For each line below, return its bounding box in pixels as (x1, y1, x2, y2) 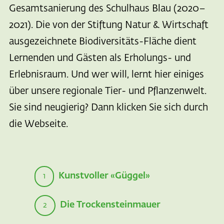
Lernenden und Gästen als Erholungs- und (8, 53, 191, 63)
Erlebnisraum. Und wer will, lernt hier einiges (8, 70, 204, 80)
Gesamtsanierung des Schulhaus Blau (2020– (8, 4, 205, 14)
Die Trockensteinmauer (57, 200, 160, 209)
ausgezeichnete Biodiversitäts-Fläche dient (8, 37, 196, 47)
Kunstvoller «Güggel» (56, 171, 152, 180)
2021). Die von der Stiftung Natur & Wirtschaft (8, 20, 208, 30)
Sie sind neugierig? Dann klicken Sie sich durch (8, 103, 208, 113)
